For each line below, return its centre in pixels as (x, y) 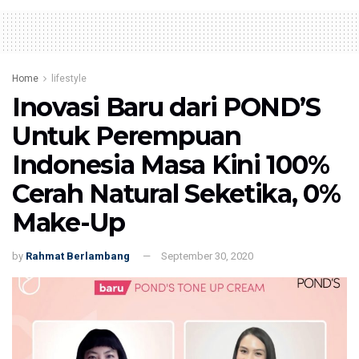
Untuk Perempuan (127, 135)
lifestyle (69, 78)
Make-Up (69, 222)
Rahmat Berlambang (78, 256)
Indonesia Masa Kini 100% (171, 164)
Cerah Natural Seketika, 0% (176, 193)
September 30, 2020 (207, 256)
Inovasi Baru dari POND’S (166, 107)
